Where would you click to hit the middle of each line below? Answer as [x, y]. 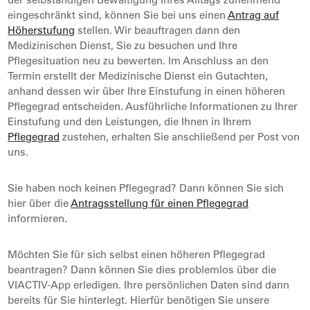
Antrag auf [254, 15]
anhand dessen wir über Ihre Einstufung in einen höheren [147, 91]
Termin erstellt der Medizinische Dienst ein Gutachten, [138, 75]
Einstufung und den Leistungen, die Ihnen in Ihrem [130, 121]
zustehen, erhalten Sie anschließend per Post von [180, 136]
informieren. [38, 218]
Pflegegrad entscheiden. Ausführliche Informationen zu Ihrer [153, 106]
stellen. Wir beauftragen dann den [158, 30]
